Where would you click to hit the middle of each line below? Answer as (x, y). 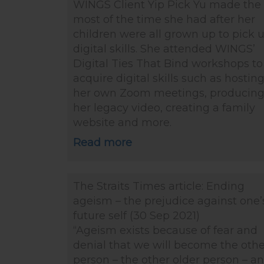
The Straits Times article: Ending (159, 186)
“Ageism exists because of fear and (165, 230)
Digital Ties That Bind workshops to (168, 64)
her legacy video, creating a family (164, 108)
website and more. (124, 123)
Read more (103, 143)
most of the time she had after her (164, 19)
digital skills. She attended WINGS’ (164, 49)
